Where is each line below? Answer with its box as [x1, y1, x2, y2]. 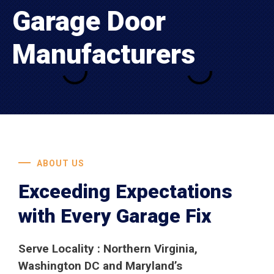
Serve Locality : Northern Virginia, [18, 242, 198, 256]
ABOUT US [37, 158, 84, 169]
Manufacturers [12, 38, 195, 71]
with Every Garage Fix [18, 204, 211, 228]
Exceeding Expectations [18, 180, 232, 204]
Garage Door [12, 5, 166, 38]
